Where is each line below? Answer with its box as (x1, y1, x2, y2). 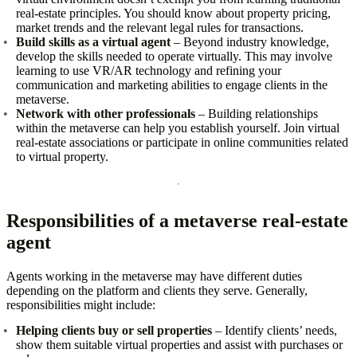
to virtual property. (16, 149, 108, 163)
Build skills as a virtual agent (16, 34, 171, 49)
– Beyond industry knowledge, (171, 34, 329, 49)
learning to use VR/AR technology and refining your (16, 63, 281, 77)
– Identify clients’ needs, (212, 323, 337, 337)
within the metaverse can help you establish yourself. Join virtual (16, 120, 339, 135)
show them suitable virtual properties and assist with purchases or (16, 337, 343, 351)
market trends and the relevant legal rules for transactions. (16, 20, 304, 34)
